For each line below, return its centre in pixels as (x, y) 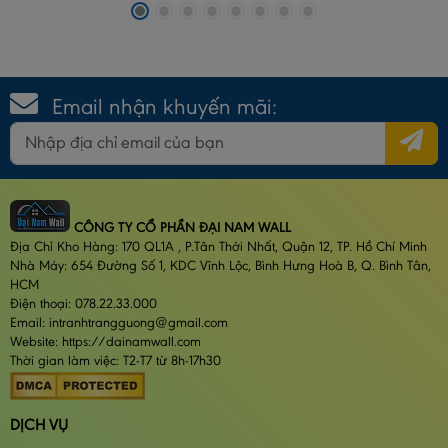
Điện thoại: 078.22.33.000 (83, 304)
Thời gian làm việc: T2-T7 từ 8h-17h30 (115, 361)
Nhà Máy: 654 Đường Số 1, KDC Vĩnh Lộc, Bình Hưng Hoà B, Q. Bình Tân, (220, 266)
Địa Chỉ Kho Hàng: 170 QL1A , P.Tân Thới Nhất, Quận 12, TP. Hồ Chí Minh (220, 247)
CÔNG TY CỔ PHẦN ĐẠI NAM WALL (180, 228)
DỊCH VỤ (39, 425)
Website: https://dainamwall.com (105, 342)
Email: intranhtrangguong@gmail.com (119, 323)
